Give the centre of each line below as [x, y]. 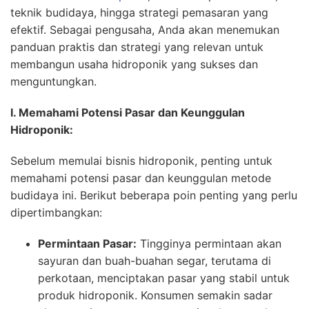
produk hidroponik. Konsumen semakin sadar [155, 295]
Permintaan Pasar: [87, 243]
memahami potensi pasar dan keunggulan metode [141, 178]
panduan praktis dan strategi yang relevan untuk [137, 47]
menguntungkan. [53, 81]
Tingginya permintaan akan [209, 243]
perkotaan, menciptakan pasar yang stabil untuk [164, 278]
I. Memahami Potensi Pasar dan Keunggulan [128, 112]
